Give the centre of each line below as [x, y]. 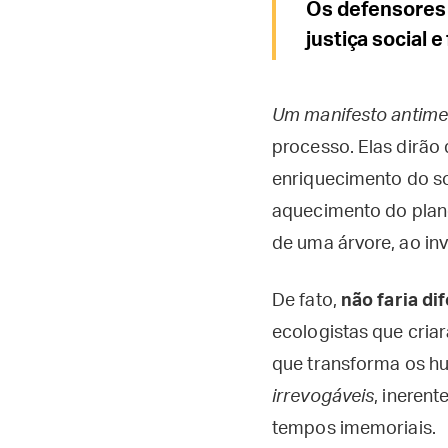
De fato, [306, 301]
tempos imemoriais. [354, 429]
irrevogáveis [323, 397]
